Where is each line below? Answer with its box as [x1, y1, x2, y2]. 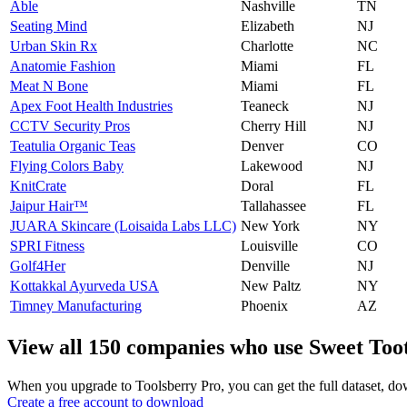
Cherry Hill [241, 117, 306, 134]
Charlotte [241, 37, 293, 54]
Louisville [241, 237, 298, 253]
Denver [241, 137, 283, 154]
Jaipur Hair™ [10, 197, 88, 213]
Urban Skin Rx [10, 37, 97, 54]
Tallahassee [241, 197, 306, 213]
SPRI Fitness [10, 237, 84, 253]
